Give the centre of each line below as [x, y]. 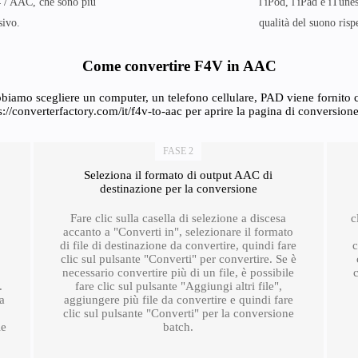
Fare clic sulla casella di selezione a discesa [179, 218]
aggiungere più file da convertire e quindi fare [178, 300]
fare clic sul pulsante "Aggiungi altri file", [178, 286]
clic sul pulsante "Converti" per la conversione [178, 313]
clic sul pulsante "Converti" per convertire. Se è [178, 259]
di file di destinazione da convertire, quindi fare [179, 245]
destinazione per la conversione [178, 189]
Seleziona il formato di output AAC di [179, 175]
